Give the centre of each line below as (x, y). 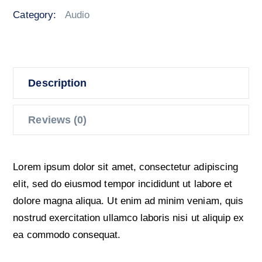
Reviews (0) (57, 120)
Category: (36, 15)
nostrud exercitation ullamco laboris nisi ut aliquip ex (129, 218)
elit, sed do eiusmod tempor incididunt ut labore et (123, 184)
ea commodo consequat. (67, 235)
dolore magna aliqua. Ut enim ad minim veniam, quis (128, 201)
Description (57, 83)
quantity (30, 9)
